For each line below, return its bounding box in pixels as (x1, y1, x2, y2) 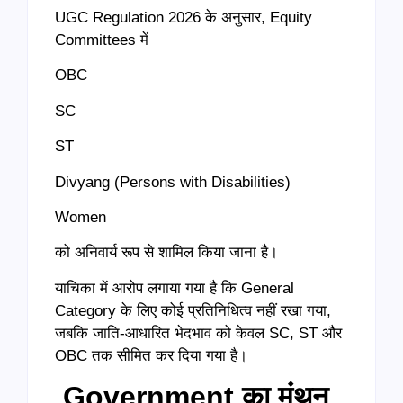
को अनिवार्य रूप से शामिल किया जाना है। (55, 244, 278, 262)
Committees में (55, 31, 148, 49)
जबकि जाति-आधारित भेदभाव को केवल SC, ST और (55, 324, 342, 342)
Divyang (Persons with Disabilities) (55, 173, 291, 191)
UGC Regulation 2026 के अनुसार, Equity (55, 9, 312, 27)
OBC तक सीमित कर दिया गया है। (55, 346, 247, 364)
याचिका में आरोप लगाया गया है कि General (55, 279, 294, 297)
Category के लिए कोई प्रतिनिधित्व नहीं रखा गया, (55, 301, 331, 319)
